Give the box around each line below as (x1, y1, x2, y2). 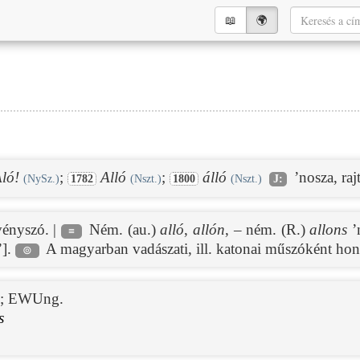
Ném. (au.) (84, 220, 161, 238)
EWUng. (7, 290, 63, 308)
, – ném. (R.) (225, 220, 310, 238)
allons (309, 220, 348, 238)
